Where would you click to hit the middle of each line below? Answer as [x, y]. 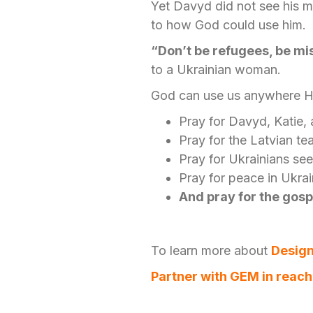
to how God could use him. [228, 25]
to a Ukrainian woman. [219, 70]
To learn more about [211, 250]
